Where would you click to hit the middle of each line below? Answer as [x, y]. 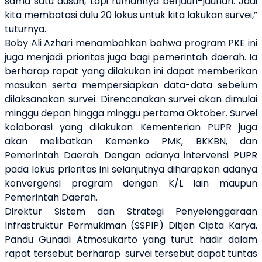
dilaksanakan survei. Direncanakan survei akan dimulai [131, 99]
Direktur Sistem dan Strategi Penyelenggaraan [131, 211]
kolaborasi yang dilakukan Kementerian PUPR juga [131, 127]
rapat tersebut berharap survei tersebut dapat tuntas [131, 253]
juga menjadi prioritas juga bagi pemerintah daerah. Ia [131, 57]
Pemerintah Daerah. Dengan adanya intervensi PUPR [131, 155]
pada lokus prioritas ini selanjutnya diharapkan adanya [131, 169]
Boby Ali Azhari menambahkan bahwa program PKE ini [131, 43]
